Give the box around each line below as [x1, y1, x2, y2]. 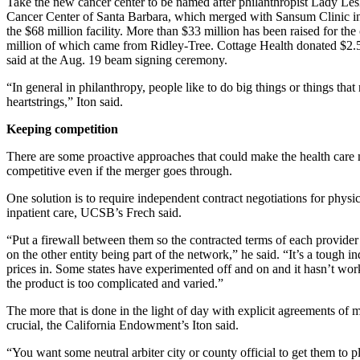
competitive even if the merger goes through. [6, 164, 232, 178]
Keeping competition [6, 122, 118, 137]
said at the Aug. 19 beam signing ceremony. [6, 53, 227, 67]
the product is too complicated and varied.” [6, 276, 223, 291]
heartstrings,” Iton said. [6, 95, 123, 109]
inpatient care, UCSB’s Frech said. [6, 206, 182, 220]
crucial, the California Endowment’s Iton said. [6, 318, 239, 333]
